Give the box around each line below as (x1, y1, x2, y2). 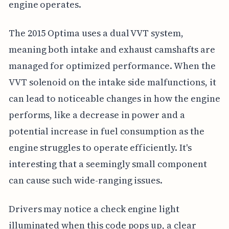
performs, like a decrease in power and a (8, 108, 185, 121)
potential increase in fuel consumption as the (8, 124, 204, 138)
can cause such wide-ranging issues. (8, 173, 163, 187)
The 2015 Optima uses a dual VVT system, (8, 26, 184, 39)
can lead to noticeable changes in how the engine (8, 91, 220, 105)
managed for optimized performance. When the (8, 59, 216, 72)
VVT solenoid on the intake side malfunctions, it (8, 75, 216, 88)
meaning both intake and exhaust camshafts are (8, 42, 215, 56)
